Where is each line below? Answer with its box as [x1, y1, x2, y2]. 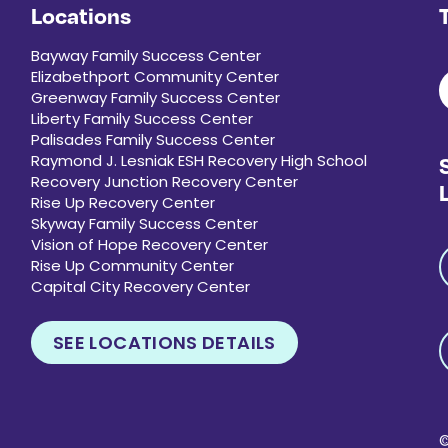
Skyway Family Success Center [31, 212, 259, 234]
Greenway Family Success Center [31, 86, 281, 108]
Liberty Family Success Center [31, 107, 254, 129]
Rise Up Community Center [31, 254, 235, 276]
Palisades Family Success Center [31, 128, 276, 150]
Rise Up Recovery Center [31, 191, 216, 213]
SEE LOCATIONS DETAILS [53, 329, 276, 355]
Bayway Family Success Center [31, 44, 262, 66]
